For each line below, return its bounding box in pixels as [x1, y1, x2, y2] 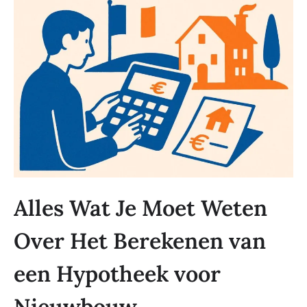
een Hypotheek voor [14, 260, 221, 288]
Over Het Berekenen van [14, 227, 266, 256]
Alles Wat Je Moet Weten [14, 194, 267, 223]
